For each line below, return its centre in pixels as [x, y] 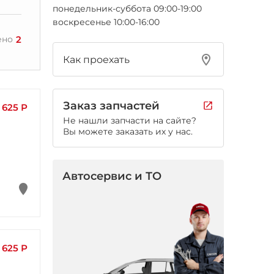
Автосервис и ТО [112, 176]
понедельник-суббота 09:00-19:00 [127, 9]
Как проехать [96, 59]
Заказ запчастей [111, 106]
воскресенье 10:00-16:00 [106, 22]
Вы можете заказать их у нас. [128, 131]
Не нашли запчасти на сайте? [130, 120]
